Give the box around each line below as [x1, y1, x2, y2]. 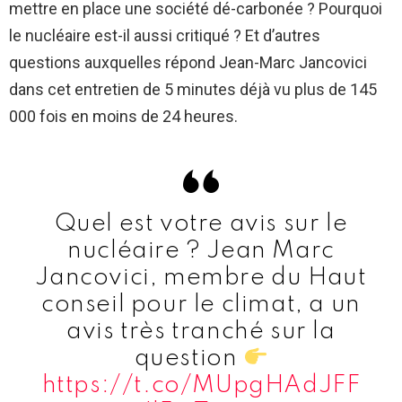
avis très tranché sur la [66, 319, 336, 344]
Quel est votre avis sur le [54, 211, 348, 236]
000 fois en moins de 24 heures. [9, 106, 238, 126]
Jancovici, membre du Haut [35, 265, 367, 290]
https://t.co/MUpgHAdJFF [41, 372, 361, 398]
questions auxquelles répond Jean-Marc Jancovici [9, 52, 367, 72]
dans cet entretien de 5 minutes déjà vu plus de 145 [9, 79, 377, 99]
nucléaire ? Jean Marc [67, 238, 335, 263]
